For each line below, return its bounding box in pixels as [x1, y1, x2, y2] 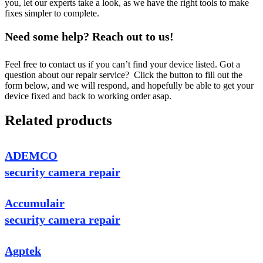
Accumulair [5, 197, 65, 210]
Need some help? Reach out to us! [5, 30, 174, 43]
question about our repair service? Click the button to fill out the [5, 70, 242, 80]
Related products [5, 112, 112, 129]
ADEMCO [5, 149, 58, 163]
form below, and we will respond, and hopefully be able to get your [5, 80, 254, 91]
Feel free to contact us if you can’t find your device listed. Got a [5, 59, 240, 70]
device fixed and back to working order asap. [5, 91, 171, 102]
